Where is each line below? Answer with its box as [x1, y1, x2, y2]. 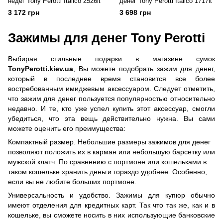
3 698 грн [119, 8, 151, 16]
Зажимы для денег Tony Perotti [8, 31, 205, 45]
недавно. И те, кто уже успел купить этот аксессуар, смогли [8, 105, 215, 112]
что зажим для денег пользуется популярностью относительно [8, 95, 215, 103]
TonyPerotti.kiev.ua [8, 65, 73, 73]
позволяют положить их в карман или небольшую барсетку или [8, 148, 215, 156]
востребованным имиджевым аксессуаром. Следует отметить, [8, 85, 215, 93]
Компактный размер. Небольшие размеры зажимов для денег [8, 138, 211, 146]
